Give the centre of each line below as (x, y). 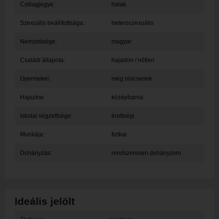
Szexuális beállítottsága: (52, 23)
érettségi (123, 116)
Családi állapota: (42, 60)
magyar (121, 42)
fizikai (119, 134)
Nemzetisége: (38, 42)
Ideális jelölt (45, 201)
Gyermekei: (35, 79)
